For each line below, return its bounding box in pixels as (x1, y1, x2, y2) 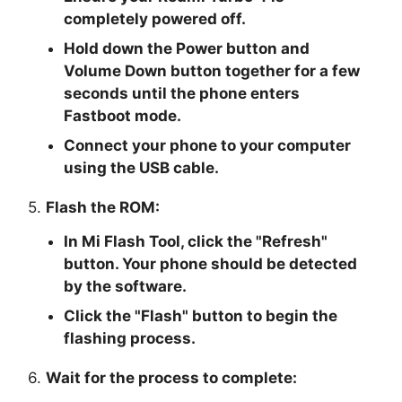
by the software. (64, 276, 188, 295)
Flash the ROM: (46, 197, 161, 216)
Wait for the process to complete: (46, 368, 298, 387)
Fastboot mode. (64, 106, 182, 125)
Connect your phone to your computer (64, 135, 352, 154)
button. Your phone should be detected (64, 254, 358, 273)
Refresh (262, 232, 322, 250)
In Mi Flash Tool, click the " (64, 232, 263, 250)
